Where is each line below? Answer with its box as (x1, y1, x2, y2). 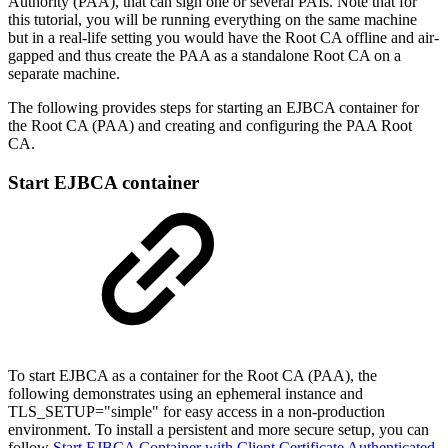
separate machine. (8, 64, 120, 82)
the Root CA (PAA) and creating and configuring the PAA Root (8, 116, 412, 134)
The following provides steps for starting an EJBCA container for (8, 98, 419, 116)
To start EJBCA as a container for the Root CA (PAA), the (8, 367, 377, 385)
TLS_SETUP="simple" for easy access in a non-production (8, 403, 385, 421)
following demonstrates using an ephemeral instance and (8, 385, 367, 403)
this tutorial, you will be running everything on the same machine (8, 10, 417, 28)
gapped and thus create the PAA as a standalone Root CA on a (8, 46, 401, 64)
